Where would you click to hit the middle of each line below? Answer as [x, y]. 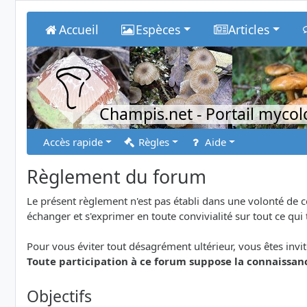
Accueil [78, 29]
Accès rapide [73, 142]
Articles [249, 29]
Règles [153, 142]
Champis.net [146, 114]
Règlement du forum [116, 177]
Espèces [158, 29]
